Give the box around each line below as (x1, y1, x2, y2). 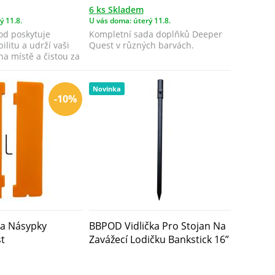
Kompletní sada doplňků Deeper (88, 28, 222, 40)
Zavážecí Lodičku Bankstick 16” (88, 232, 229, 246)
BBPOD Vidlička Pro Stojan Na (88, 219, 226, 233)
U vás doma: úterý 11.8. (88, 15, 171, 26)
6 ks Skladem (88, 4, 144, 16)
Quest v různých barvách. (88, 39, 194, 51)
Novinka (92, 83, 121, 93)
